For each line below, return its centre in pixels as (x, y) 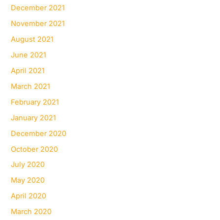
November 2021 (38, 24)
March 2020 (31, 212)
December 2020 (39, 133)
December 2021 (38, 8)
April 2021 (28, 70)
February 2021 (35, 102)
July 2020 (28, 165)
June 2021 (29, 55)
